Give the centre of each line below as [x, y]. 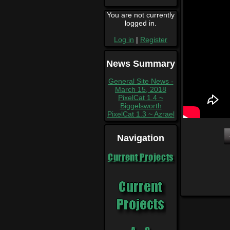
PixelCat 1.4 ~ [141, 97]
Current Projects [141, 157]
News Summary [141, 63]
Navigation [141, 138]
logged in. [141, 23]
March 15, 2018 [141, 89]
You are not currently [141, 15]
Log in [124, 39]
